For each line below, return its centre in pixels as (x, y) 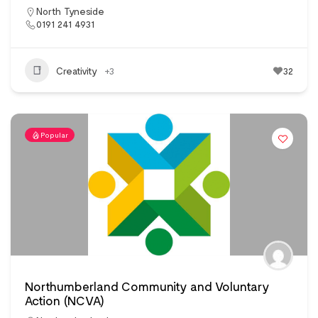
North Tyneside (70, 11)
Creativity (77, 70)
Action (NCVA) (65, 301)
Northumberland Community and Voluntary (147, 286)
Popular (54, 135)
